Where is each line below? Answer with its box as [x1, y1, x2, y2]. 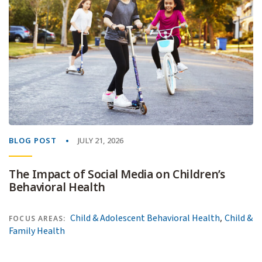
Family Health [9, 225, 65, 238]
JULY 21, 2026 [78, 135, 123, 147]
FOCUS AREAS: [9, 213, 66, 225]
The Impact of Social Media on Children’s [9, 167, 225, 183]
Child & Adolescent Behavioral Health [70, 212, 220, 225]
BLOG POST [9, 135, 57, 147]
